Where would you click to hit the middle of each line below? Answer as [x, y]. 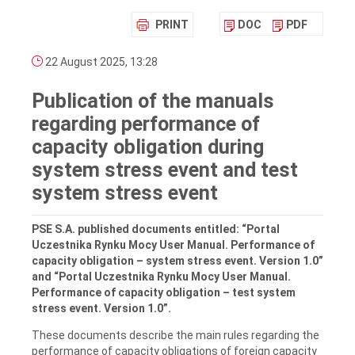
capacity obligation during [148, 147]
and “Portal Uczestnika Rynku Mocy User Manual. [161, 276]
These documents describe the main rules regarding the [176, 335]
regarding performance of [146, 124]
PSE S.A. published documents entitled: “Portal [156, 229]
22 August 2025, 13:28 [100, 62]
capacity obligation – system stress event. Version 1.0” [177, 260]
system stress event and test [165, 170]
